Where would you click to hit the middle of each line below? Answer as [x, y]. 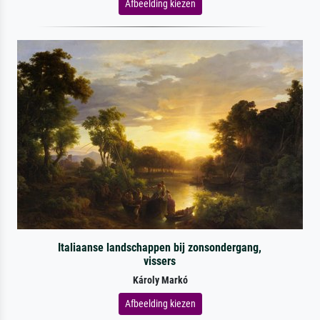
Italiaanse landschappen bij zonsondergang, [160, 247]
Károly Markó [160, 280]
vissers [160, 261]
